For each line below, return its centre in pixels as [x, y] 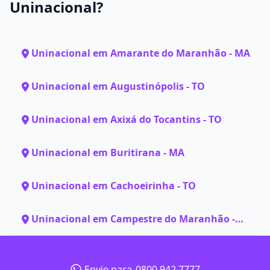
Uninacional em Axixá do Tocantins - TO [127, 119]
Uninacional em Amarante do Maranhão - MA [141, 53]
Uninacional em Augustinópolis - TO [118, 86]
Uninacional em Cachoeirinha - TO [114, 186]
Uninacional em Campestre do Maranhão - [133, 219]
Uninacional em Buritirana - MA [108, 152]
